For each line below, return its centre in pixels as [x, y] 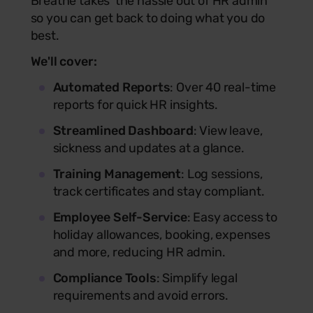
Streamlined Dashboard [123, 130]
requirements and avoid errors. [141, 295]
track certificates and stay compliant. [159, 191]
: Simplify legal [197, 278]
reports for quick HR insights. [136, 104]
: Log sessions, [222, 174]
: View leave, [228, 130]
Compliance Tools [104, 278]
